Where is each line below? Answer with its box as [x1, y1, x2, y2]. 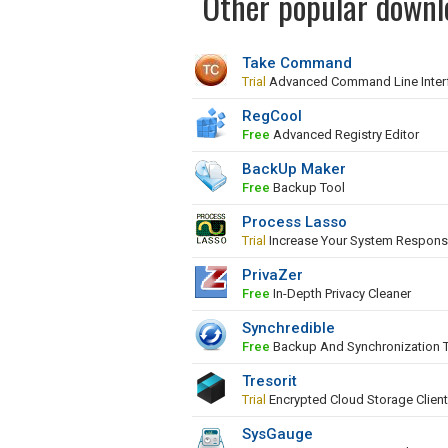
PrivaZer [242, 266, 303, 284]
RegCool [242, 107, 302, 125]
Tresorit [242, 372, 297, 390]
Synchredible [242, 319, 335, 337]
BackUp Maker [242, 160, 346, 178]
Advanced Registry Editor [270, 127, 419, 142]
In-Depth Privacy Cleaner [270, 286, 411, 301]
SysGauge [242, 425, 313, 443]
